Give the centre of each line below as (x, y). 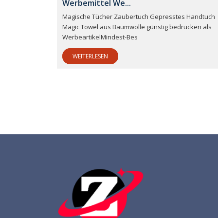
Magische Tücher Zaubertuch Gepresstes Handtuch (139, 17)
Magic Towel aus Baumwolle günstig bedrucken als (137, 27)
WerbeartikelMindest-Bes (100, 37)
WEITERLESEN (90, 56)
